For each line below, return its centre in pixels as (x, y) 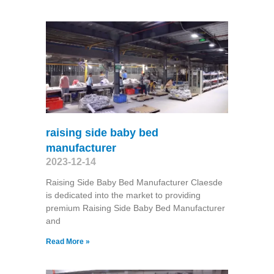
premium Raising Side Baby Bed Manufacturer (135, 208)
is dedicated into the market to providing (123, 195)
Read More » (68, 241)
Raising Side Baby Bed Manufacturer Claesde (134, 182)
